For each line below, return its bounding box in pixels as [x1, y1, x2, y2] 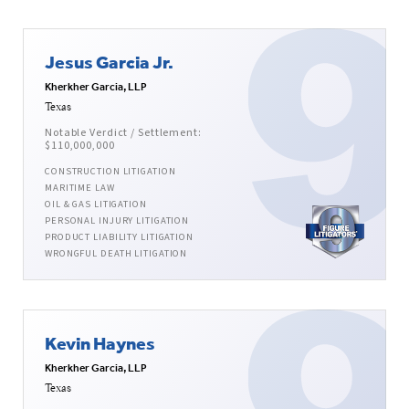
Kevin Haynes [45, 331, 155, 355]
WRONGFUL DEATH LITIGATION [45, 246, 188, 261]
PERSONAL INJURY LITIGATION [45, 214, 190, 228]
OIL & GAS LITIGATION [45, 197, 147, 212]
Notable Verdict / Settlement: [45, 125, 202, 142]
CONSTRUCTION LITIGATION [45, 164, 176, 179]
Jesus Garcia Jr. [45, 50, 173, 74]
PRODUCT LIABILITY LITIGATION [45, 230, 194, 245]
